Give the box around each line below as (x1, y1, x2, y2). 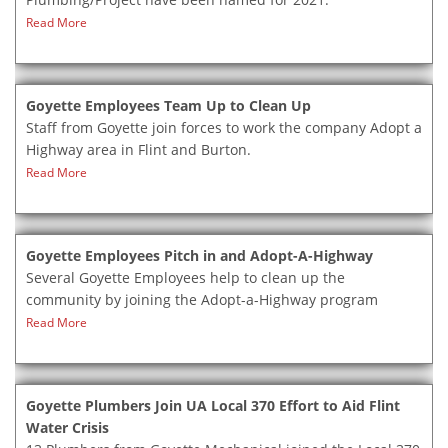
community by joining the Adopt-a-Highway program (26, 290, 378, 309)
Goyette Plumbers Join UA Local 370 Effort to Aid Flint (26, 396, 400, 415)
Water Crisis (26, 418, 109, 437)
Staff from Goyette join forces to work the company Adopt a (26, 118, 422, 137)
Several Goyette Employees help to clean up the (26, 268, 345, 287)
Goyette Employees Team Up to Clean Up (26, 96, 311, 115)
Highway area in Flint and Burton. (26, 140, 251, 159)
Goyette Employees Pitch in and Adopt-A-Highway (26, 246, 373, 265)
